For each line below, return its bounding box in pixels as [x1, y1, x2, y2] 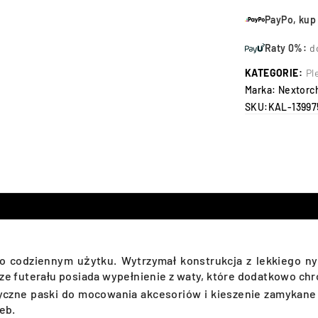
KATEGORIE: [245, 67, 302, 79]
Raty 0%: [265, 42, 307, 54]
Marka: [245, 84, 278, 96]
